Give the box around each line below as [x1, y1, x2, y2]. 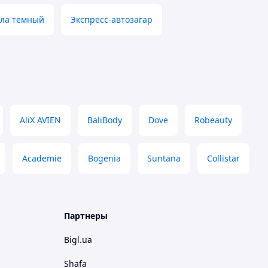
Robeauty [194, 114, 232, 126]
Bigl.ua [64, 234, 92, 246]
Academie [22, 153, 62, 165]
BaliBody [87, 114, 122, 126]
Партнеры [64, 210, 108, 222]
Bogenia [88, 153, 121, 165]
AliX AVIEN [20, 114, 61, 126]
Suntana [147, 153, 181, 165]
